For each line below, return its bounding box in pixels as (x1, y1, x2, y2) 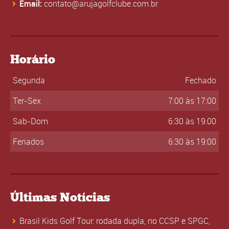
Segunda (12, 75, 45, 86)
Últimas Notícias (10, 190, 110, 205)
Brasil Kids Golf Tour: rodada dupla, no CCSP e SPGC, (19, 215, 210, 227)
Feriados (12, 136, 44, 148)
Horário (10, 52, 55, 67)
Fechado (185, 75, 217, 86)
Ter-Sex (12, 95, 41, 107)
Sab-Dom (12, 116, 48, 127)
